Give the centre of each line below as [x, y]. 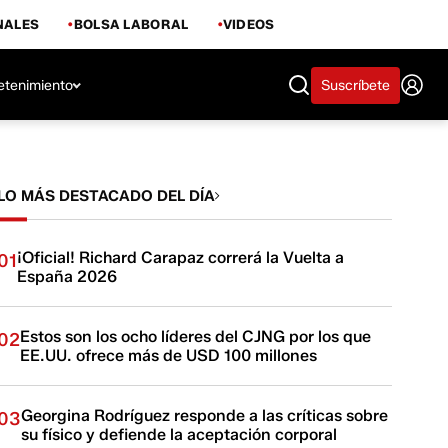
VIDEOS [248, 24]
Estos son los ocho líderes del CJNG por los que [196, 336]
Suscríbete [355, 85]
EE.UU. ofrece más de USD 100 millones [169, 355]
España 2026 [67, 276]
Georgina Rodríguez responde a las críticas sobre [205, 415]
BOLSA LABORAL [131, 23]
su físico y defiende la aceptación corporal [179, 434]
